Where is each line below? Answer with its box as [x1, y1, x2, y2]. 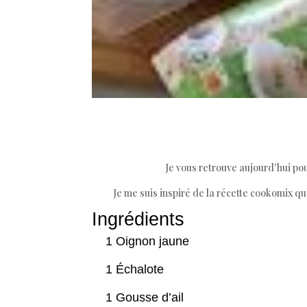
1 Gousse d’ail [106, 291, 184, 305]
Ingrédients [92, 209, 185, 230]
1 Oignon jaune [106, 234, 190, 249]
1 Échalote [106, 262, 164, 277]
